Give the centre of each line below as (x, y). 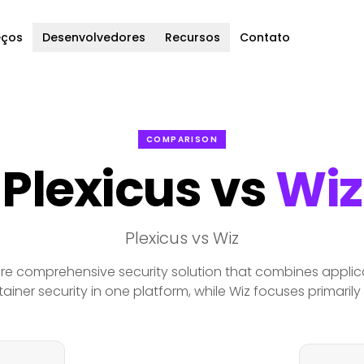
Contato (264, 37)
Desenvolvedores (93, 37)
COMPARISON (182, 139)
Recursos (192, 37)
